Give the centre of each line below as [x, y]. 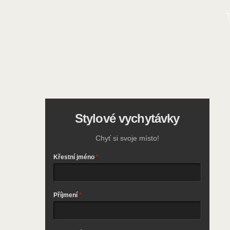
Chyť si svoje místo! [127, 138]
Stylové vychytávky [127, 119]
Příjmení [65, 195]
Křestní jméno [74, 157]
